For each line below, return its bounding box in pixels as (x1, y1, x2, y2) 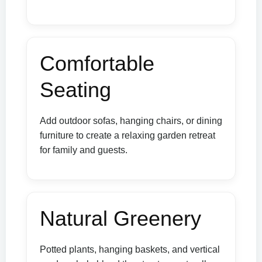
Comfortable (40, 51, 154, 76)
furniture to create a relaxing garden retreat (40, 130, 215, 141)
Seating (40, 78, 111, 102)
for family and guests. (40, 145, 127, 156)
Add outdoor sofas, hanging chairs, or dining (40, 116, 222, 126)
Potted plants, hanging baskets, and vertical (40, 244, 220, 255)
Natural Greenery (40, 206, 201, 231)
